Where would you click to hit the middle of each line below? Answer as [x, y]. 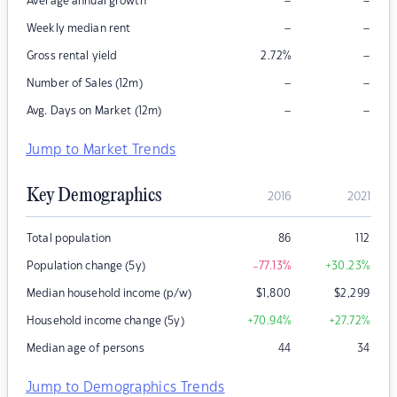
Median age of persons [86, 349]
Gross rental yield [72, 56]
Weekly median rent [79, 29]
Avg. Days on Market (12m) [94, 111]
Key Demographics [94, 196]
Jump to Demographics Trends [125, 388]
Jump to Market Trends [101, 151]
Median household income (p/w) [109, 294]
